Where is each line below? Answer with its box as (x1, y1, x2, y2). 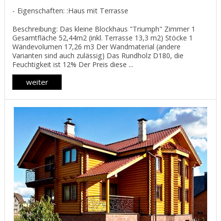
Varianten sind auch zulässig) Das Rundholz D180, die (12, 51, 184, 61)
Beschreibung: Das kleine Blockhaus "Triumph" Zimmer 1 (12, 24, 195, 34)
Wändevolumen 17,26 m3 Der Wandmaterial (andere (12, 42, 181, 52)
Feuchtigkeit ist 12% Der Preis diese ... (12, 60, 133, 70)
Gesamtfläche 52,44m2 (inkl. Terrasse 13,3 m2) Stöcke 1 (12, 33, 193, 43)
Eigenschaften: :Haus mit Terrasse (17, 6, 128, 16)
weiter (26, 77, 48, 87)
